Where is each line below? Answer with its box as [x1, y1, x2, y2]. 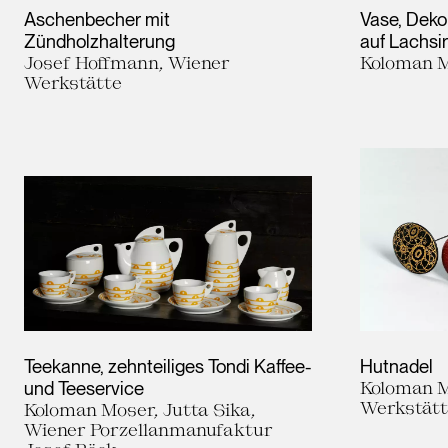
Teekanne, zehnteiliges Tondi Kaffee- [24, 354, 311, 377]
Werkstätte [24, 72, 122, 92]
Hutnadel [360, 354, 433, 377]
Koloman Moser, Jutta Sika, [24, 398, 256, 419]
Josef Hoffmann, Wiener [24, 52, 230, 72]
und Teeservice [24, 376, 144, 399]
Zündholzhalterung [24, 30, 175, 52]
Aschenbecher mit [24, 8, 170, 30]
